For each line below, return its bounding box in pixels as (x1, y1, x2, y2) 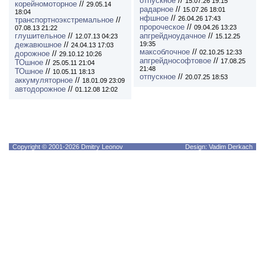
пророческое (140, 22, 185, 32)
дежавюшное (15, 40, 62, 50)
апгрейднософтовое (140, 56, 211, 66)
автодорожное (15, 85, 66, 94)
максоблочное (140, 47, 190, 57)
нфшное (140, 14, 169, 23)
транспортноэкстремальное (15, 15, 114, 25)
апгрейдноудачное (140, 31, 206, 41)
